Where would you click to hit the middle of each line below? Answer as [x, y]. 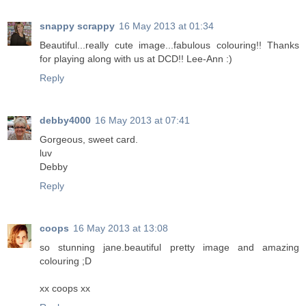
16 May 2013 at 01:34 [166, 26]
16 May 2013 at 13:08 [121, 228]
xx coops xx [65, 289]
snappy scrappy [77, 26]
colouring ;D [66, 261]
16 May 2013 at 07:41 [142, 121]
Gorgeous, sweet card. [89, 140]
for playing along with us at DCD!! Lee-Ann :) [136, 59]
